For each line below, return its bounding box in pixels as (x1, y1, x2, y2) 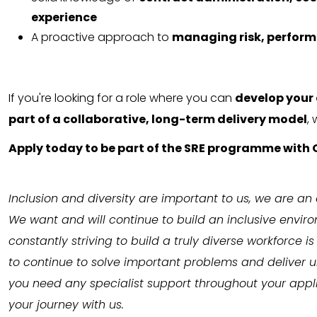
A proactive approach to (31, 28, 172, 45)
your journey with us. (8, 296, 124, 313)
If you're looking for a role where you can (8, 89, 235, 106)
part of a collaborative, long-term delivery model (8, 110, 307, 127)
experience (31, 8, 97, 25)
